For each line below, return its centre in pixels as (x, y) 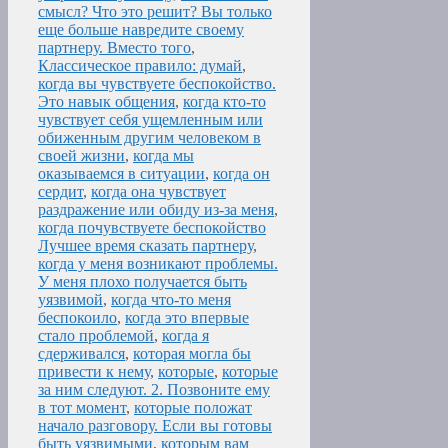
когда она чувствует (158, 192)
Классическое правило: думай (140, 66)
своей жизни (81, 156)
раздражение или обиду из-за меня (156, 210)
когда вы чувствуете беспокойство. (157, 84)
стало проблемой (96, 336)
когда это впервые (187, 318)
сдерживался (81, 354)
